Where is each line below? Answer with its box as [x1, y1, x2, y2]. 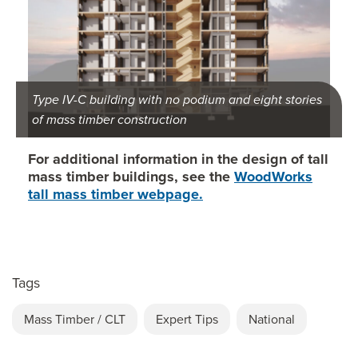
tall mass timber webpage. [28, 184, 203, 205]
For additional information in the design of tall [28, 149, 328, 170]
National [249, 310, 295, 328]
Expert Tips [156, 310, 218, 328]
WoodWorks [234, 166, 312, 188]
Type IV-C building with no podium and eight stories [32, 90, 322, 109]
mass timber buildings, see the [28, 166, 234, 188]
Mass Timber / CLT [24, 310, 125, 328]
